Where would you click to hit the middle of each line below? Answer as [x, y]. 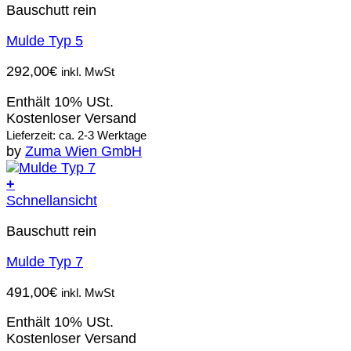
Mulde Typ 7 [45, 261]
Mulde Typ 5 [45, 41]
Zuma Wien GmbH [83, 151]
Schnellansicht [52, 200]
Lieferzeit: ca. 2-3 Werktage [76, 135]
